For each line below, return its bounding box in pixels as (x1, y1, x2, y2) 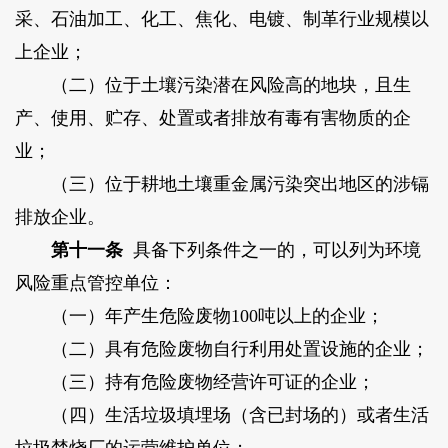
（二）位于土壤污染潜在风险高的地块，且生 (14, 75, 411, 96)
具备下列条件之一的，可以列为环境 (122, 240, 421, 261)
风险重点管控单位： (14, 273, 177, 294)
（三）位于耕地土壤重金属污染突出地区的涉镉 (14, 174, 429, 195)
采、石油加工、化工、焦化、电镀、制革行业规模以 (14, 9, 429, 30)
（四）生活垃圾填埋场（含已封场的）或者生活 (14, 405, 429, 426)
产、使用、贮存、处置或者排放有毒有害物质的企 (14, 108, 411, 129)
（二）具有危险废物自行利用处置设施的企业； (14, 339, 429, 360)
